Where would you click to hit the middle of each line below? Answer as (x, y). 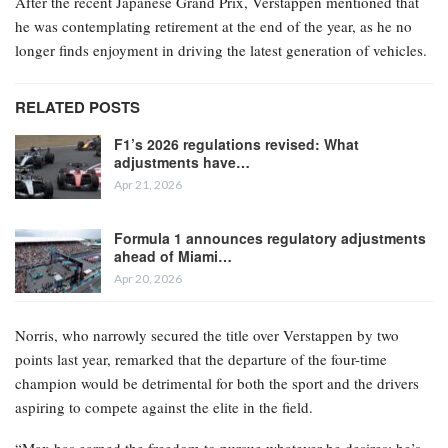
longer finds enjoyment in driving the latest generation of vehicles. (221, 50)
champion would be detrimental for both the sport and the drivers (217, 383)
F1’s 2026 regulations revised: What (236, 144)
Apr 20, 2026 (148, 279)
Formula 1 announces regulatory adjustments (270, 238)
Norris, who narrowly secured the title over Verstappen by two (207, 335)
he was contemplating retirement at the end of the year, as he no (213, 26)
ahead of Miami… (173, 256)
